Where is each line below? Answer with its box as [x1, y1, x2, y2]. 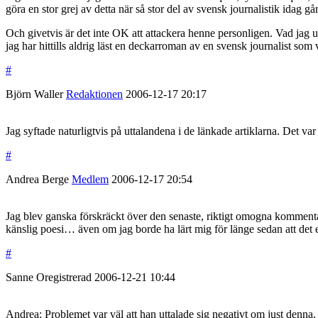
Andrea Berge [6, 173, 69, 186]
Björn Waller [6, 88, 63, 101]
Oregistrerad [36, 271, 94, 284]
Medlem [72, 173, 109, 186]
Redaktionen [66, 88, 123, 101]
